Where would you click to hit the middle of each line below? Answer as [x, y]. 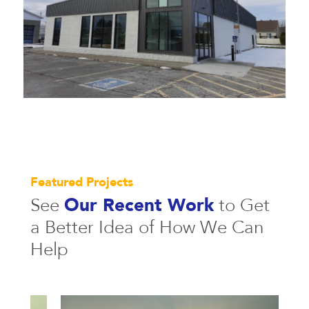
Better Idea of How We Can [152, 228]
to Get [242, 206]
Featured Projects [82, 183]
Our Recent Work [139, 206]
